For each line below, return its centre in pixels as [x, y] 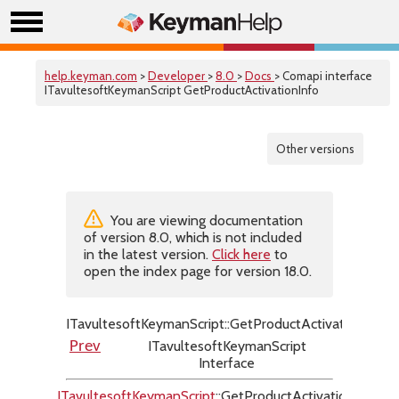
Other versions [315, 149]
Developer [178, 76]
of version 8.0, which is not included [193, 237]
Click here [241, 254]
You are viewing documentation [205, 220]
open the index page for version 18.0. [198, 271]
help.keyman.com [91, 76]
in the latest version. [148, 254]
